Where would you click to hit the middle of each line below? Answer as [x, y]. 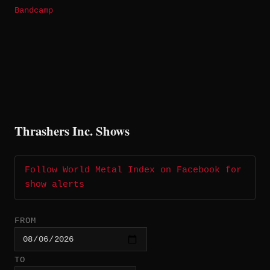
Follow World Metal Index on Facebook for [133, 171]
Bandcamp [34, 11]
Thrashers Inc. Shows [72, 131]
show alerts [55, 185]
